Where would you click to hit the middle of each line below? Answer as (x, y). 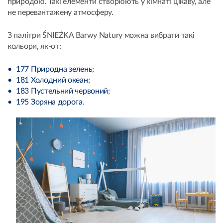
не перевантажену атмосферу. (60, 12)
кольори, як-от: (34, 46)
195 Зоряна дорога (49, 102)
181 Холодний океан (52, 80)
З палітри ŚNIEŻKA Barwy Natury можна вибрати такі (101, 35)
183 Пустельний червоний (62, 91)
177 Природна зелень (54, 69)
